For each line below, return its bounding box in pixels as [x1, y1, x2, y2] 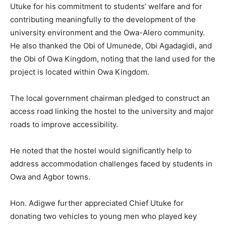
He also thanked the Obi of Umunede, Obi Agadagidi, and [10, 41, 212, 51]
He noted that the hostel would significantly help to [10, 146, 192, 156]
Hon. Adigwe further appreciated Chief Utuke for [10, 198, 184, 208]
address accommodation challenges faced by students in [10, 159, 212, 169]
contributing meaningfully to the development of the [10, 15, 196, 25]
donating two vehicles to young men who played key [10, 211, 197, 221]
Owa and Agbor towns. [10, 172, 90, 182]
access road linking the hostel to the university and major [10, 106, 214, 117]
